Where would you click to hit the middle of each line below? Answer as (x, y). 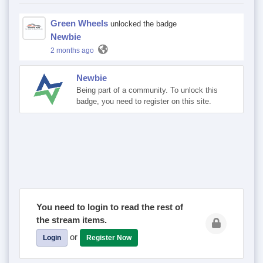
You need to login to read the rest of (110, 207)
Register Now (109, 238)
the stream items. (72, 220)
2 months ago (72, 50)
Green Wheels (79, 23)
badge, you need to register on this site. (144, 101)
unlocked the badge (142, 24)
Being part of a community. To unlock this (147, 90)
